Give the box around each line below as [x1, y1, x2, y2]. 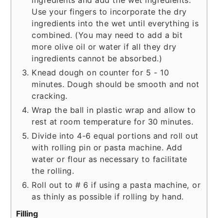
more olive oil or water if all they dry [32, 41, 177, 52]
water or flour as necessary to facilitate [32, 154, 187, 164]
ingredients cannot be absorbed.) [32, 53, 163, 63]
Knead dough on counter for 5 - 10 [32, 67, 169, 77]
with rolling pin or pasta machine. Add [32, 142, 182, 152]
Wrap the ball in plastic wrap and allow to [32, 105, 196, 115]
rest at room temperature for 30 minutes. [32, 116, 194, 127]
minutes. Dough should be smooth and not [32, 79, 200, 89]
